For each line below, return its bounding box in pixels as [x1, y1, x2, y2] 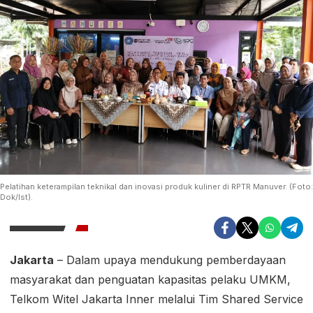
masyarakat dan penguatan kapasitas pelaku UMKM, [10, 272, 291, 287]
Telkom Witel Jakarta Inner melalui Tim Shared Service [10, 292, 303, 307]
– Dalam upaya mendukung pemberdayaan [54, 253, 286, 268]
